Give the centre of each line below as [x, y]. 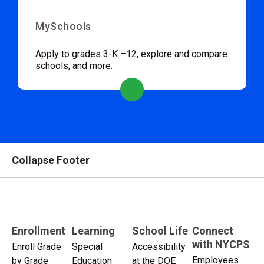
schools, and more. [74, 66]
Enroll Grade [37, 246]
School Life [160, 231]
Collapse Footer [51, 160]
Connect [213, 231]
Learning [93, 231]
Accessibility [159, 246]
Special [87, 246]
